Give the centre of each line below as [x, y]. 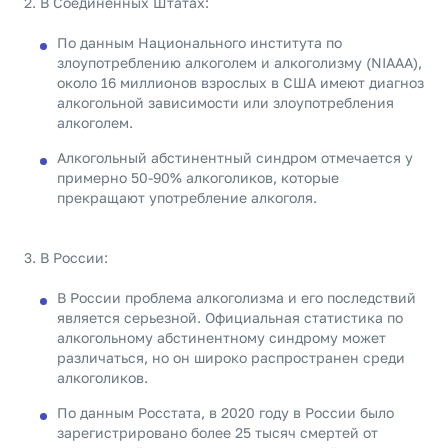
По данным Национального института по [199, 42]
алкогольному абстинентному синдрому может [221, 337]
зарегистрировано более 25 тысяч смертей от [217, 432]
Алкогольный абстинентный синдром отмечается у [235, 157]
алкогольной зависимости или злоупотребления [225, 102]
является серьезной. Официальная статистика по [230, 317]
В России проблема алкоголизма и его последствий [236, 297]
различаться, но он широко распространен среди [231, 357]
